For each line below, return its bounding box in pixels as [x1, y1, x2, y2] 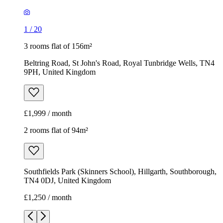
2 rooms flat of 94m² [24, 126, 88, 135]
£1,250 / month [24, 193, 72, 202]
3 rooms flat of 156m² [24, 42, 92, 51]
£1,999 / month [24, 109, 72, 118]
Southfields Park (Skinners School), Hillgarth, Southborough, [24, 167, 217, 176]
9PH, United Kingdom [24, 68, 96, 77]
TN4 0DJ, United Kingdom [24, 176, 111, 185]
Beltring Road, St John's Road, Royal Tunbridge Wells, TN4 [24, 59, 215, 68]
